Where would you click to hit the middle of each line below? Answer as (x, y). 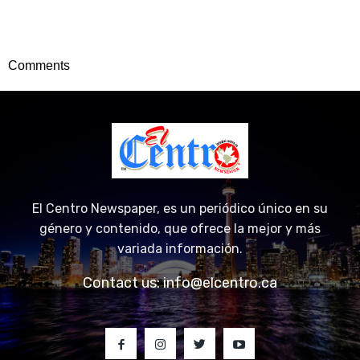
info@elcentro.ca (220, 282)
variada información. (180, 248)
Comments (39, 65)
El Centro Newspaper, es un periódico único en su (180, 208)
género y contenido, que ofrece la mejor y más (180, 228)
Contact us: (123, 282)
